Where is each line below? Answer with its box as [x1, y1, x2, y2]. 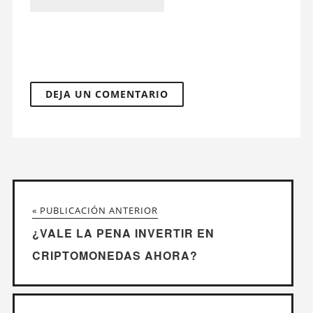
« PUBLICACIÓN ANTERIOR [31, 203, 158, 217]
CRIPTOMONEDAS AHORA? [31, 247, 198, 263]
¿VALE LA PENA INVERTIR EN [31, 224, 214, 241]
